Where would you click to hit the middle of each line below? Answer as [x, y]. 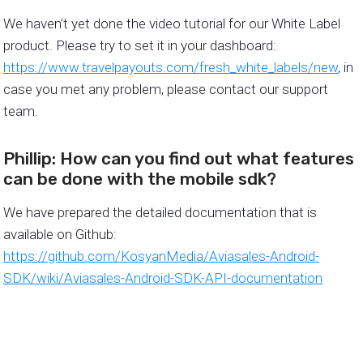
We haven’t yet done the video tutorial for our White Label [172, 24]
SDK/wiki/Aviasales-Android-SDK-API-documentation [163, 278]
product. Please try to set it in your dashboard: [140, 46]
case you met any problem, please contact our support [166, 90]
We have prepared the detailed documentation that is [160, 213]
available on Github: [60, 235]
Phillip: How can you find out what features [179, 159]
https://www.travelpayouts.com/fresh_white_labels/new [171, 68]
